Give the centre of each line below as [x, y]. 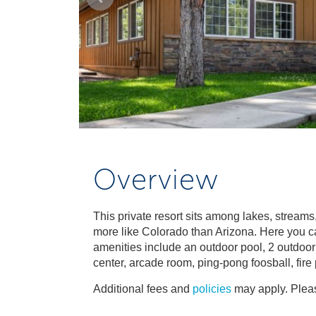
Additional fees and [143, 289]
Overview [156, 179]
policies [212, 289]
